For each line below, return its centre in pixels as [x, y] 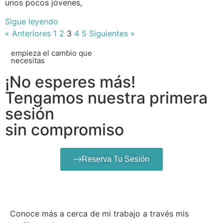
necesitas [28, 60]
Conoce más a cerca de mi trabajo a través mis [99, 213]
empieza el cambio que [52, 53]
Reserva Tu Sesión [115, 159]
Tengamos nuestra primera [106, 98]
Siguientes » [112, 33]
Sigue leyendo [32, 21]
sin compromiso [64, 129]
